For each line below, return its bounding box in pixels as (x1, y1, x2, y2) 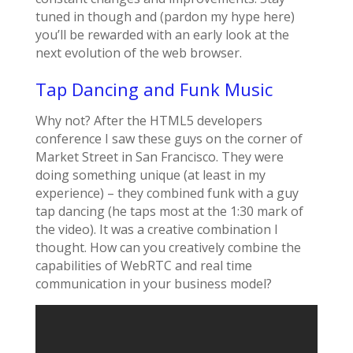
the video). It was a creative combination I (35, 221, 278, 239)
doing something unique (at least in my (35, 166, 266, 184)
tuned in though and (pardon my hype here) (35, 8, 295, 26)
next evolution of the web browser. (35, 44, 242, 62)
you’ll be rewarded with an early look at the (35, 26, 289, 44)
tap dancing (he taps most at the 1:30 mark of (35, 203, 303, 221)
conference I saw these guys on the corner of (35, 130, 303, 148)
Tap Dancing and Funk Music (35, 77, 273, 102)
